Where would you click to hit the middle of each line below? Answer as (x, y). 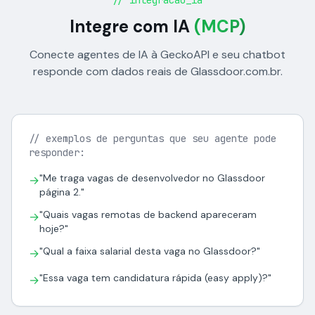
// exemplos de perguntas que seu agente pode (153, 139)
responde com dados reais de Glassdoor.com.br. (157, 71)
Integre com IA (132, 26)
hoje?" (54, 229)
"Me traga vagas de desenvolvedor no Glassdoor (152, 178)
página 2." (62, 192)
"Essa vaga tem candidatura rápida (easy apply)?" (155, 278)
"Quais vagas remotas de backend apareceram (148, 214)
